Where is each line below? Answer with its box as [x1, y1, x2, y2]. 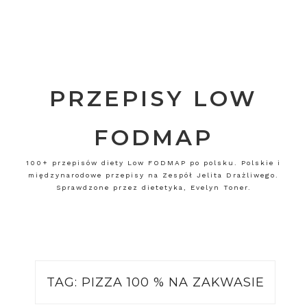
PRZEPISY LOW [49, 85, 258, 112]
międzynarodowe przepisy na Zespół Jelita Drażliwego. [28, 171, 279, 179]
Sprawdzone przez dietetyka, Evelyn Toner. [56, 184, 251, 191]
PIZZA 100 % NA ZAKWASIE [81, 275, 265, 291]
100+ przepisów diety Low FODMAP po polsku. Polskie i [26, 159, 281, 167]
